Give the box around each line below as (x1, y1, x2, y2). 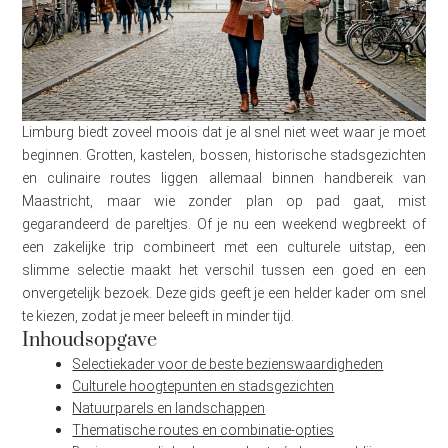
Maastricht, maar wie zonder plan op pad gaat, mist (22, 193, 426, 210)
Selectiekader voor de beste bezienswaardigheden (72, 356, 384, 373)
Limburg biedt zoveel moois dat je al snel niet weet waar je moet (22, 124, 426, 141)
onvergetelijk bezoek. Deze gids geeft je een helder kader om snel (22, 285, 426, 302)
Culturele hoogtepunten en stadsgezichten (72, 378, 335, 395)
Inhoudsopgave (22, 328, 158, 354)
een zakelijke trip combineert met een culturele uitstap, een (22, 239, 426, 256)
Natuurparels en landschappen (72, 400, 266, 417)
